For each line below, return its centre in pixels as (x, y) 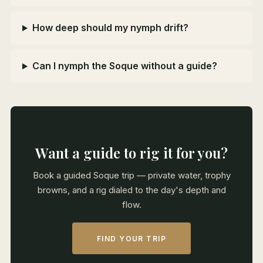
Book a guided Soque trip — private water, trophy (131, 176)
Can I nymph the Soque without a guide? (124, 66)
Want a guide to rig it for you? (131, 153)
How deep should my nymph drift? (110, 28)
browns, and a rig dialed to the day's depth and (131, 190)
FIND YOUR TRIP (131, 238)
